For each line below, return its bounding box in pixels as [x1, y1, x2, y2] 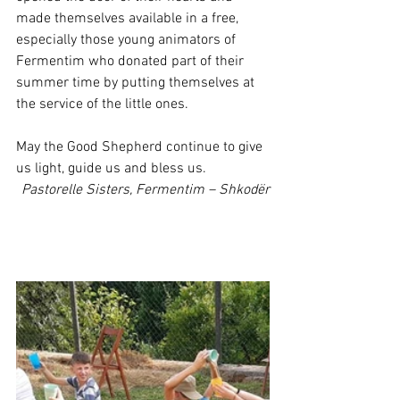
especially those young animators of [16, 31, 239, 49]
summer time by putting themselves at [16, 74, 258, 92]
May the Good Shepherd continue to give [16, 138, 266, 156]
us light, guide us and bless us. [16, 160, 206, 178]
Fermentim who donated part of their [16, 53, 247, 71]
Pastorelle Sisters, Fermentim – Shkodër [21, 181, 270, 199]
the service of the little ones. [16, 96, 188, 113]
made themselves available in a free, [16, 10, 242, 28]
